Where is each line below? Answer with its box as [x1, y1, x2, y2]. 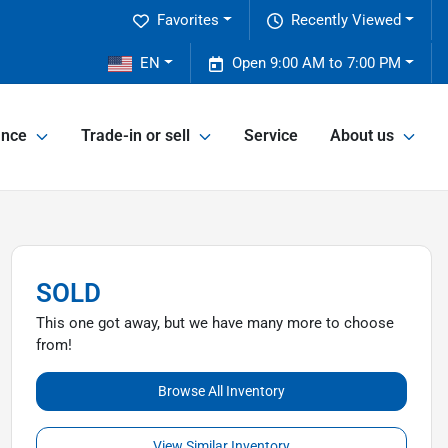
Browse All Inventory [157, 383, 285, 399]
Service [244, 126, 298, 146]
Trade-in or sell [81, 126, 190, 146]
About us [330, 126, 394, 146]
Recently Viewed [291, 11, 402, 29]
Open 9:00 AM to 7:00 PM [232, 54, 402, 72]
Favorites [157, 11, 220, 29]
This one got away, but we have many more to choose [35, 314, 394, 332]
